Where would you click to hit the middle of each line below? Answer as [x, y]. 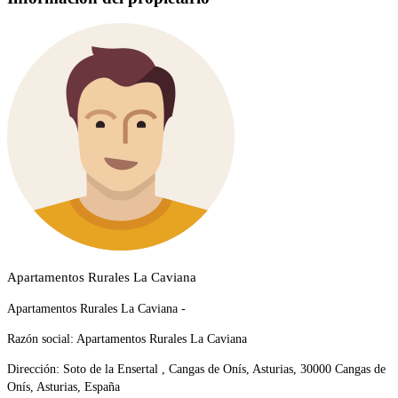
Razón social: [40, 339]
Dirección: [33, 370]
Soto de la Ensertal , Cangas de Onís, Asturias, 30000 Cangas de [223, 370]
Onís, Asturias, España [64, 387]
